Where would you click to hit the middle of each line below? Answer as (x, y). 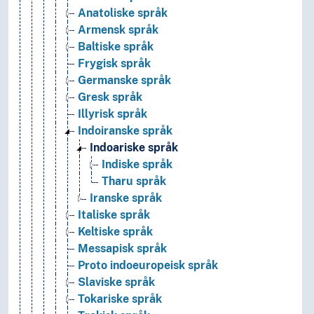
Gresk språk (110, 97)
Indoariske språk (134, 148)
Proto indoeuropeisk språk (148, 266)
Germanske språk (124, 81)
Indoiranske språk (125, 131)
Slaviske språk (116, 282)
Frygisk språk (114, 64)
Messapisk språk (122, 249)
